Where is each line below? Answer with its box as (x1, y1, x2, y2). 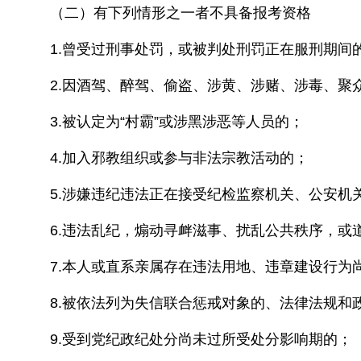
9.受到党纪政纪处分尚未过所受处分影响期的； (50, 331, 352, 347)
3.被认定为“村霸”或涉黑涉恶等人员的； (50, 114, 304, 130)
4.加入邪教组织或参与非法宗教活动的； (50, 150, 309, 166)
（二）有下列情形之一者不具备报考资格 (50, 5, 311, 21)
